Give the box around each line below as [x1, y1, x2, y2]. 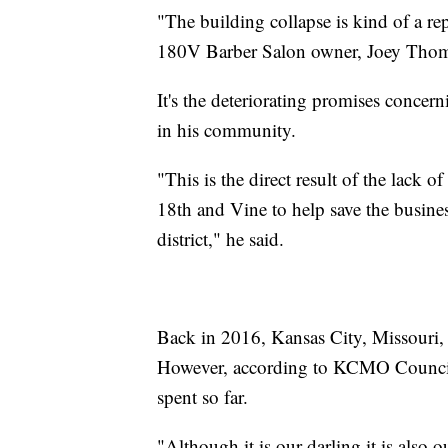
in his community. [157, 116, 296, 142]
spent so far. [157, 383, 248, 409]
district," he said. [157, 225, 284, 251]
